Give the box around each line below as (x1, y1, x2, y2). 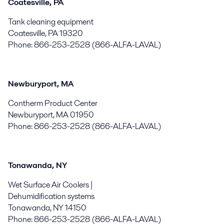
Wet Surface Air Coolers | (8, 178, 92, 190)
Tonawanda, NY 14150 (8, 201, 86, 213)
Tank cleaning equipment (8, 15, 93, 27)
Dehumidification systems (8, 190, 94, 202)
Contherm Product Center (8, 97, 97, 109)
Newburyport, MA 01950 (8, 108, 94, 120)
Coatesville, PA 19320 (8, 27, 83, 39)
